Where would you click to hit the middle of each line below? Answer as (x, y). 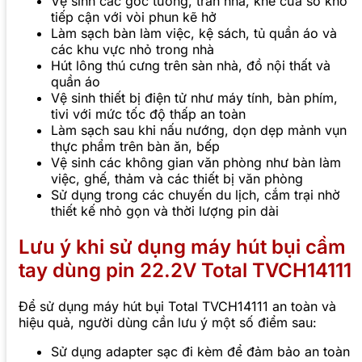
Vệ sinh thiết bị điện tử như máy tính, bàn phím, (194, 97)
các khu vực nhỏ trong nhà (133, 49)
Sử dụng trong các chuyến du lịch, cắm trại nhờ (196, 194)
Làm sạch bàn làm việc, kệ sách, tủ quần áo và (194, 33)
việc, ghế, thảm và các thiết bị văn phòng (177, 178)
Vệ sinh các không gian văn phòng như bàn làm (196, 162)
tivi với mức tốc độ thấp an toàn (148, 114)
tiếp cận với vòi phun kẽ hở (134, 17)
